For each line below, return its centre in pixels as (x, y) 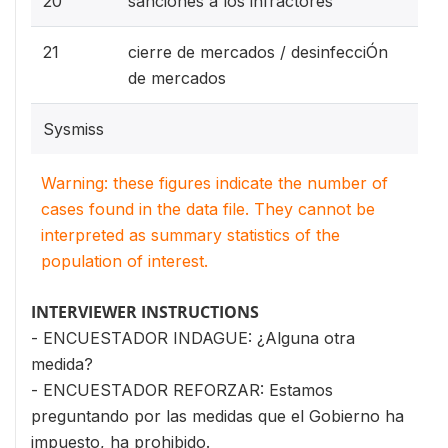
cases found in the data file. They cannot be (208, 208)
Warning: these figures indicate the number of (214, 182)
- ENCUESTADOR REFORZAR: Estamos (182, 389)
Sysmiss (73, 128)
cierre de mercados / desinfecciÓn (258, 51)
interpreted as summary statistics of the (190, 234)
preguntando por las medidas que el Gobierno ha (217, 415)
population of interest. (124, 260)
